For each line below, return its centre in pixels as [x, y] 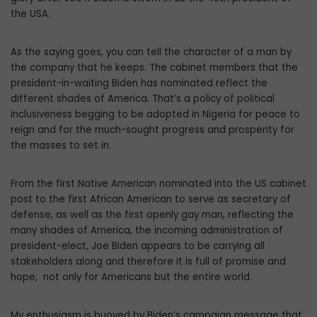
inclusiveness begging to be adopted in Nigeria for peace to [155, 115]
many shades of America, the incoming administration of [147, 231]
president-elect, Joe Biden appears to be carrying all [138, 246]
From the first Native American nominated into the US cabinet [158, 184]
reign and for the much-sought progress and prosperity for [152, 130]
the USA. [30, 14]
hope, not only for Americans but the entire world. [131, 277]
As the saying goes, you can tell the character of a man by [151, 52]
